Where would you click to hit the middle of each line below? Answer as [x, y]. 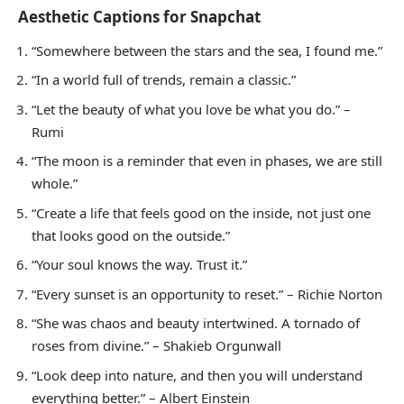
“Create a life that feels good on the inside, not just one [201, 212]
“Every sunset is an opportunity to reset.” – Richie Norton [207, 294]
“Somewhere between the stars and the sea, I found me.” [207, 50]
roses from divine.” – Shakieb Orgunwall [156, 346]
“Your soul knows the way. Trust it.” [139, 265]
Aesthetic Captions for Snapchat [139, 17]
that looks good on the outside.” [131, 235]
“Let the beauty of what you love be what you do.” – [191, 109]
